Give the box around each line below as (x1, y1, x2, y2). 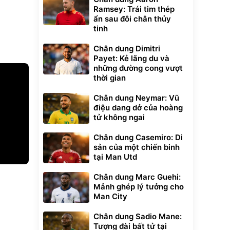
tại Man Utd (93, 152, 137, 162)
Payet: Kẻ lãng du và (93, 53, 169, 63)
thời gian (93, 73, 126, 83)
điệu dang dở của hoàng (93, 103, 183, 112)
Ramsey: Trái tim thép (93, 4, 175, 14)
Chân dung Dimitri (93, 44, 160, 53)
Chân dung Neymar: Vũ (93, 93, 179, 103)
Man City (93, 191, 127, 201)
